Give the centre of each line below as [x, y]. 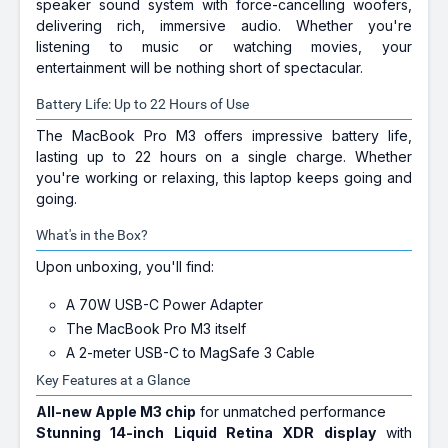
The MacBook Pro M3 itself [156, 328]
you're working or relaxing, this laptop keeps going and [224, 177]
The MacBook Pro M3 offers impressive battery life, [224, 135]
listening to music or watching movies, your [224, 46]
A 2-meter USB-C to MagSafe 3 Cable [191, 352]
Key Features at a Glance [113, 380]
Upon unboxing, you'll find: [125, 266]
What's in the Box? [92, 235]
